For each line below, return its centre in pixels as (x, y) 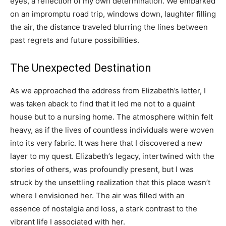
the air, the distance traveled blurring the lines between (109, 27)
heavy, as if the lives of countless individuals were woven (112, 130)
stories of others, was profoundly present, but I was (102, 169)
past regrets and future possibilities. (75, 40)
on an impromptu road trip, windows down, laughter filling (113, 14)
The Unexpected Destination (81, 68)
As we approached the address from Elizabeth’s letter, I (108, 91)
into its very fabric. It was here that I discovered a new (106, 143)
